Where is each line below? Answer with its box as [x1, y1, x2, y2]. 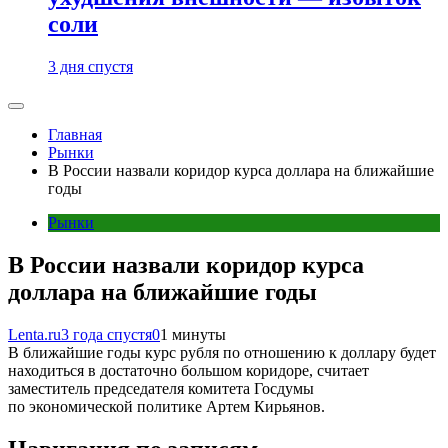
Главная [48, 126, 102, 143]
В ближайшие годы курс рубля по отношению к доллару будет [8, 343, 436, 361]
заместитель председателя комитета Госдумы [8, 379, 314, 397]
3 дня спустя [48, 58, 133, 75]
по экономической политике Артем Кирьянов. [8, 397, 325, 415]
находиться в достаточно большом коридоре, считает [8, 361, 369, 379]
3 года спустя [61, 325, 152, 343]
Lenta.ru [8, 325, 61, 343]
